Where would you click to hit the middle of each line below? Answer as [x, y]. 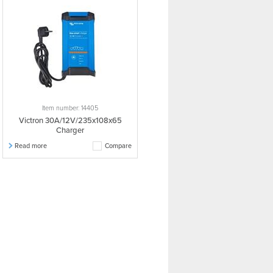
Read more [31, 146]
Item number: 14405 [70, 108]
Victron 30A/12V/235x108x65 [70, 121]
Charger [70, 130]
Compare [118, 146]
